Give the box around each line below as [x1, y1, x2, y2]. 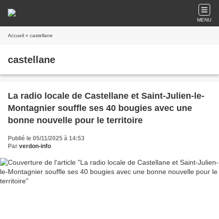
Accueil [8, 33, 24, 38]
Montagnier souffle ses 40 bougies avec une [8, 103, 192, 113]
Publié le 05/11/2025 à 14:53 [8, 135, 85, 142]
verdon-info [19, 143, 51, 150]
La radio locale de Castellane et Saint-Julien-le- [8, 91, 204, 101]
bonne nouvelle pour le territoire [8, 115, 143, 125]
